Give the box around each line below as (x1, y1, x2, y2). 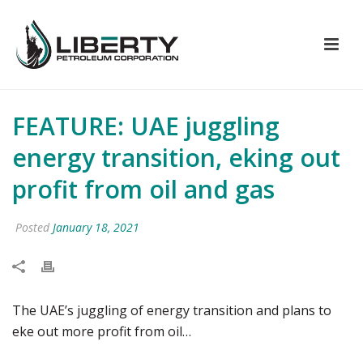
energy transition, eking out (12, 141, 340, 174)
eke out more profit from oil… (12, 322, 191, 340)
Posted (12, 220, 53, 235)
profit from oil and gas (12, 173, 275, 206)
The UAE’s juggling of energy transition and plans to (12, 301, 331, 319)
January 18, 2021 (53, 220, 139, 235)
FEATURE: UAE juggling (12, 109, 280, 143)
